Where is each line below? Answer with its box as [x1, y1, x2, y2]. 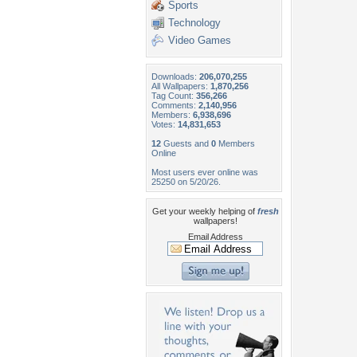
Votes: [151, 120, 178, 129]
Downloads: [151, 72, 199, 81]
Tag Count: [151, 91, 196, 100]
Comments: [151, 100, 198, 110]
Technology [168, 17, 221, 29]
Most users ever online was [151, 167, 258, 177]
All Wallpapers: [151, 81, 210, 91]
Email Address [187, 232, 243, 241]
